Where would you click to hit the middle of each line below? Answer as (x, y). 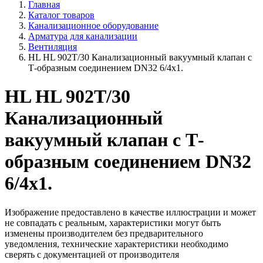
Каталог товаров (61, 15)
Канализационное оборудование (93, 26)
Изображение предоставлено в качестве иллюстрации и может (130, 212)
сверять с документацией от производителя (92, 254)
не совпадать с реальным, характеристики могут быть (113, 222)
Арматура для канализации (83, 36)
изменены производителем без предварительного (104, 233)
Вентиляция (53, 47)
